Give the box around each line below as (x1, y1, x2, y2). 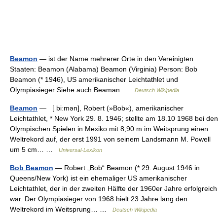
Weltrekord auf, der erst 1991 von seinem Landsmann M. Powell (10, 135, 211, 143)
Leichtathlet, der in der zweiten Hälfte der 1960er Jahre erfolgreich (10, 184, 217, 192)
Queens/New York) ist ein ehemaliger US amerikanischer (10, 174, 187, 182)
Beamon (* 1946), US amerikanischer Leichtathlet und (10, 75, 178, 83)
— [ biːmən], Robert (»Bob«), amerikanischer (37, 104, 184, 112)
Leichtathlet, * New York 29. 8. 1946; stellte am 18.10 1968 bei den (10, 114, 218, 122)
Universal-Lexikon (59, 147, 102, 153)
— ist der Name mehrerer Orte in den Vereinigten (37, 55, 193, 63)
